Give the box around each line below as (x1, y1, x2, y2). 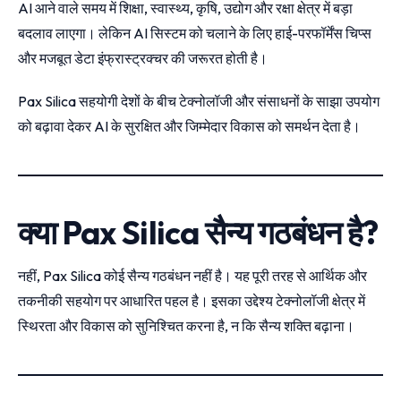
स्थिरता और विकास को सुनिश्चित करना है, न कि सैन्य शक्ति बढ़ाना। (18, 316, 354, 335)
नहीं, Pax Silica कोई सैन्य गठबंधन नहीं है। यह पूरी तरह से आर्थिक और (18, 266, 367, 285)
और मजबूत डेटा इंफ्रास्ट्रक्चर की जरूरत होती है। (18, 48, 268, 67)
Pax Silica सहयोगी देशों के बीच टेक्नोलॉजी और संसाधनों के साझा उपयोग (18, 91, 380, 110)
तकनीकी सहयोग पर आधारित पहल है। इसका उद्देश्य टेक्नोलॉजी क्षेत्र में (18, 291, 365, 310)
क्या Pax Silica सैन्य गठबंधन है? (18, 211, 379, 252)
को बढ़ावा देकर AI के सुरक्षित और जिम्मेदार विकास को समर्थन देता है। (18, 116, 361, 135)
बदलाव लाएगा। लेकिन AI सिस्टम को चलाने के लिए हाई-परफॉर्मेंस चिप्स (18, 23, 371, 42)
